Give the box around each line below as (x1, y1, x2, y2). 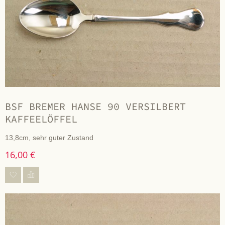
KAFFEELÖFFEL (5, 113, 77, 126)
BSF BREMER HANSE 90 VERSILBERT (5, 100, 186, 113)
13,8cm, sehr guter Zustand (5, 134, 93, 142)
